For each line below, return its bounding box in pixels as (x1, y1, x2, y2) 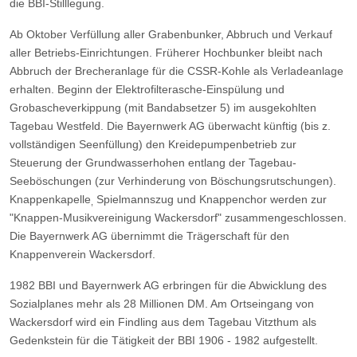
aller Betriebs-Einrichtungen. (10, 45, 152, 59)
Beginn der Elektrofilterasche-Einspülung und (57, 82, 284, 96)
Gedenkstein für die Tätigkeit (10, 333, 158, 347)
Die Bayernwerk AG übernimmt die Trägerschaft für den (10, 229, 289, 242)
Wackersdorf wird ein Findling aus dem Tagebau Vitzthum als (10, 315, 316, 328)
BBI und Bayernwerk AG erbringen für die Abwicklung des (38, 278, 327, 292)
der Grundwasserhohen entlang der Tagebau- (65, 155, 296, 169)
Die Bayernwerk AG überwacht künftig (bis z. (107, 119, 331, 132)
